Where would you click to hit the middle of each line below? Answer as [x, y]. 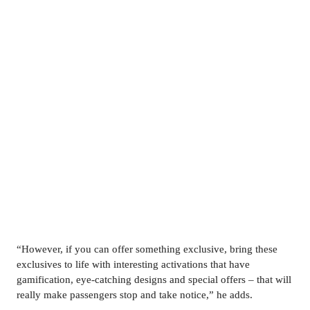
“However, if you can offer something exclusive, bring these [147, 249]
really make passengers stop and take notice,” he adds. [135, 295]
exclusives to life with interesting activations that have [133, 265]
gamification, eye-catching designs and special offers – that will [154, 280]
